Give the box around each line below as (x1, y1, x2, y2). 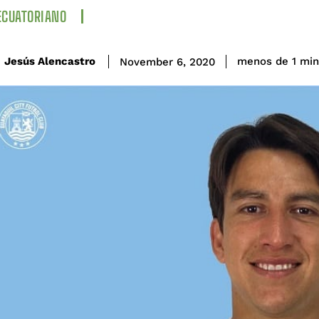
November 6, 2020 (120, 55, 215, 68)
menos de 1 (237, 55, 296, 68)
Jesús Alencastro (4, 55, 95, 68)
